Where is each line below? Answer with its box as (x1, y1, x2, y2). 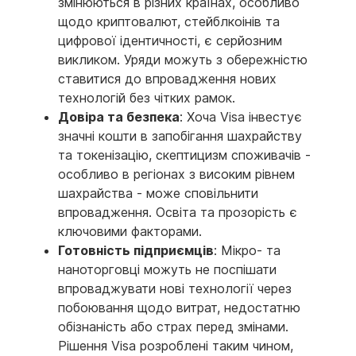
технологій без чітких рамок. (58, 90, 235, 106)
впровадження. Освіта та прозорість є (58, 204, 297, 221)
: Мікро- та (214, 242, 281, 259)
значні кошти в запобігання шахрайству (58, 128, 302, 145)
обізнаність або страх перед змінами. (58, 319, 288, 335)
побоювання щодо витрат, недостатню (58, 300, 300, 316)
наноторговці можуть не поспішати (58, 261, 277, 278)
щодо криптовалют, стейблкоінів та (58, 14, 280, 30)
